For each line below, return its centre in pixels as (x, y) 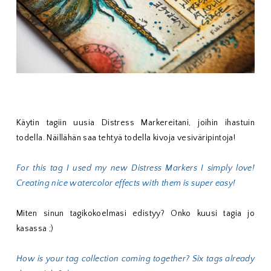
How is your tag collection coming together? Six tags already (135, 259)
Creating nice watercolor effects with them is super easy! (126, 184)
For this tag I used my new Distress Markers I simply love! (135, 168)
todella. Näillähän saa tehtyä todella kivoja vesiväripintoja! (126, 138)
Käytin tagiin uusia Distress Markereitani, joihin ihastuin (135, 123)
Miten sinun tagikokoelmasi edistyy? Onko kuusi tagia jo (135, 214)
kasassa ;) (35, 229)
